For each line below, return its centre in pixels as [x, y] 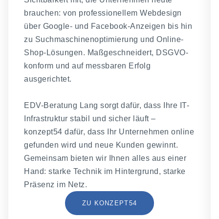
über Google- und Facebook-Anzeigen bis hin [108, 26]
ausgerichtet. [48, 79]
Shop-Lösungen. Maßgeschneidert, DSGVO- [106, 52]
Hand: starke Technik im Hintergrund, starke [105, 171]
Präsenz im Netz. [57, 184]
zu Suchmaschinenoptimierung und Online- [104, 39]
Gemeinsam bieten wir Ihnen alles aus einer [105, 158]
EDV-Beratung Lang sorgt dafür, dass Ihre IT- [107, 105]
